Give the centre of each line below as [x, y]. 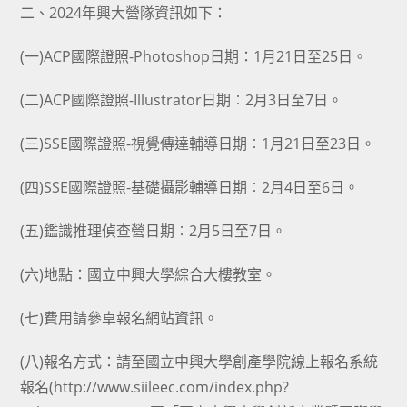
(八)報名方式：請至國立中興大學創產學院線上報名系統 [199, 362]
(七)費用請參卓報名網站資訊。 [119, 318]
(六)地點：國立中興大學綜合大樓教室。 [149, 274]
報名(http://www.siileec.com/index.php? [155, 387]
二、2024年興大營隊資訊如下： [124, 13]
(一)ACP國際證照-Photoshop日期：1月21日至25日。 [194, 56]
